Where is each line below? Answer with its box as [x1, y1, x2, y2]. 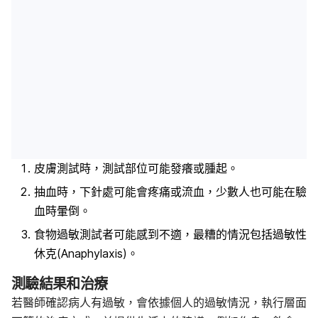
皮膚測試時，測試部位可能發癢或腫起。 [34, 160, 238, 175]
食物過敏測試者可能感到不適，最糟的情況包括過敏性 [34, 227, 307, 242]
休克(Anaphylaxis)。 [34, 246, 138, 261]
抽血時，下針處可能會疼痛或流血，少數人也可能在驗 [34, 184, 307, 199]
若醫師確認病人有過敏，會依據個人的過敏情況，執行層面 [11, 295, 307, 310]
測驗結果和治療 [11, 275, 108, 293]
